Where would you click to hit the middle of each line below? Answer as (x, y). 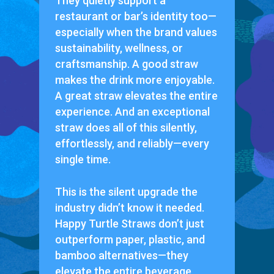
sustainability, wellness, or (119, 48)
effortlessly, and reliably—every (132, 143)
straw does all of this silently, (126, 127)
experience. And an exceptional (132, 111)
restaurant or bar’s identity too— (135, 16)
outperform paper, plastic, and (130, 239)
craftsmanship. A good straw (126, 64)
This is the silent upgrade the (126, 191)
